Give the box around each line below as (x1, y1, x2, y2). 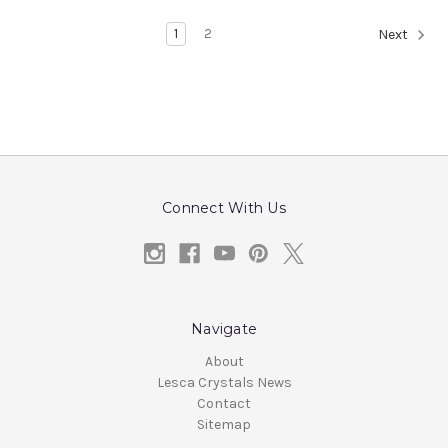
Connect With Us (162, 199, 286, 218)
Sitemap (197, 416, 251, 434)
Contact (197, 395, 251, 413)
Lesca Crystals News (156, 374, 292, 392)
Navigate (191, 320, 257, 339)
